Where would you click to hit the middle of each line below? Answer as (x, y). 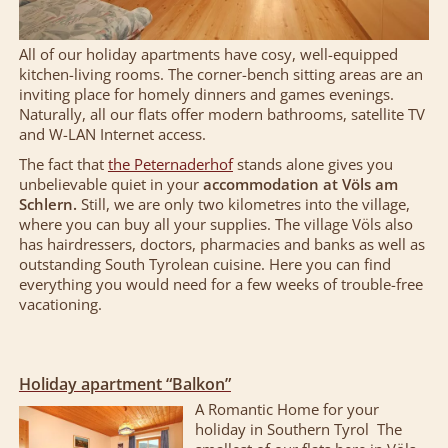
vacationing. (60, 304)
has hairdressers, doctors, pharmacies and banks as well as (221, 244)
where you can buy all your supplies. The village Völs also (215, 224)
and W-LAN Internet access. (112, 134)
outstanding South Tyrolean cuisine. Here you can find (204, 264)
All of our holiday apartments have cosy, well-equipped (208, 54)
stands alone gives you (312, 164)
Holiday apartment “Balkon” (124, 384)
